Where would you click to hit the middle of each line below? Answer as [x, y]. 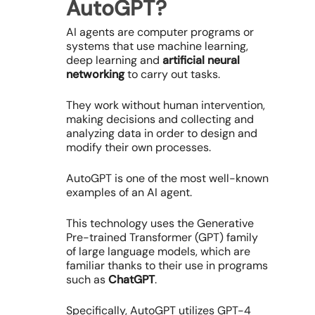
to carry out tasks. [172, 75]
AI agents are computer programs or [160, 32]
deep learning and [114, 60]
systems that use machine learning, [157, 46]
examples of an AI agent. [130, 193]
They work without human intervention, [166, 105]
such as [87, 280]
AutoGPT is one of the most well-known [167, 179]
